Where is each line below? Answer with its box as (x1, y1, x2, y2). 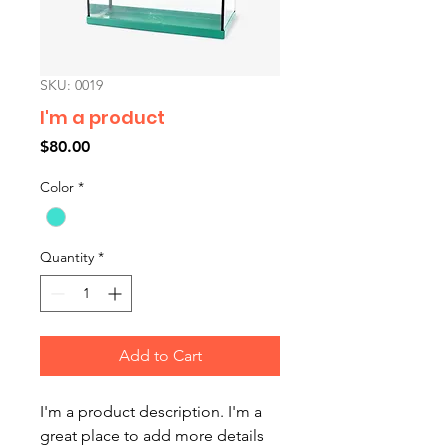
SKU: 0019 (40, 76, 103, 94)
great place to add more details (40, 426, 264, 446)
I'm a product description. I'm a (40, 402, 262, 422)
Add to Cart (118, 346, 202, 366)
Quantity (40, 248, 94, 267)
